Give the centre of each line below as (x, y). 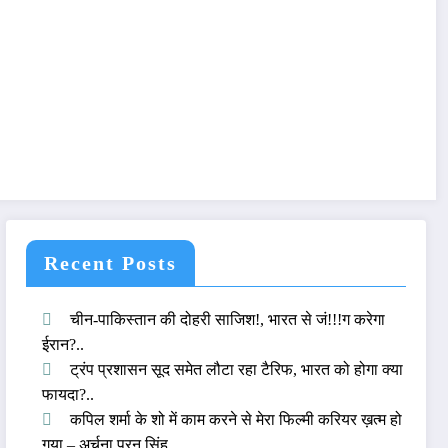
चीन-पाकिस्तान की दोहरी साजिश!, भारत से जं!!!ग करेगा (228, 319)
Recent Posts (111, 262)
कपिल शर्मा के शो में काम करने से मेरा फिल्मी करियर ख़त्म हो (236, 419)
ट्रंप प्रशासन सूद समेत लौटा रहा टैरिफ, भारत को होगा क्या (237, 369)
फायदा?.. (68, 394)
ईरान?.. (63, 344)
